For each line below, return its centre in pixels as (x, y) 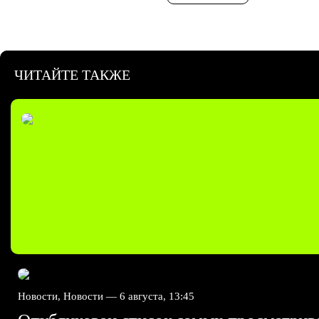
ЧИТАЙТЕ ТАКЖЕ (72, 75)
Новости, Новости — (69, 296)
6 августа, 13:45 (157, 296)
